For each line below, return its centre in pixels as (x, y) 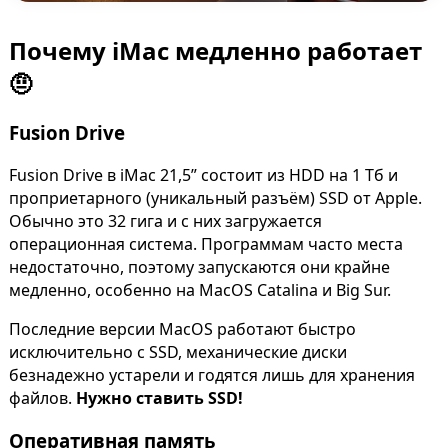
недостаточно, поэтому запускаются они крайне (199, 266)
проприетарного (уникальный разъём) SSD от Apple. (215, 197)
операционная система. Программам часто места (205, 243)
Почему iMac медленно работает (215, 50)
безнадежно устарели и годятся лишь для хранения (211, 374)
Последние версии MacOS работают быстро (182, 328)
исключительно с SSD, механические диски (177, 351)
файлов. (42, 397)
